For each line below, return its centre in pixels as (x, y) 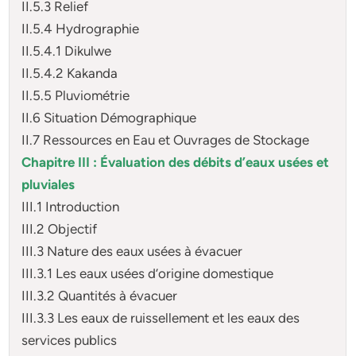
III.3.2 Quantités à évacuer (100, 295)
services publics (70, 340)
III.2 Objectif (60, 228)
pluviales (48, 184)
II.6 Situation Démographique (109, 117)
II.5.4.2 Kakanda (70, 73)
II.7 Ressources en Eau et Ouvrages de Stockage (166, 139)
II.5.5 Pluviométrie (76, 95)
